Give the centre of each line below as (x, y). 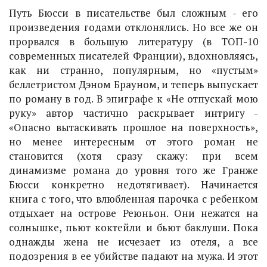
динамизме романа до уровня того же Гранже (133, 170)
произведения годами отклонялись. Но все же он (133, 27)
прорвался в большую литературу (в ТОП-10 (133, 41)
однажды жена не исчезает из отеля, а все (133, 242)
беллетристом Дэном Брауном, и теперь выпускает (133, 84)
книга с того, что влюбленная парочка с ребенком (133, 199)
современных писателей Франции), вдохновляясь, (133, 56)
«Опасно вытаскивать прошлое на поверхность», (133, 127)
